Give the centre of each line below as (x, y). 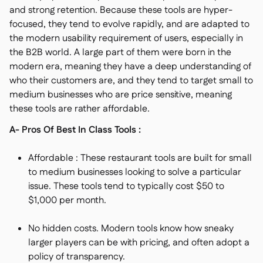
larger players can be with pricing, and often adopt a (139, 243)
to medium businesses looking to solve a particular (135, 172)
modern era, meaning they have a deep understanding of (130, 67)
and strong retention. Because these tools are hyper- (121, 10)
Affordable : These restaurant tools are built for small (140, 158)
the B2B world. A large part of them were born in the (120, 53)
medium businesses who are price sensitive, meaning (121, 95)
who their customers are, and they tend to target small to (131, 81)
